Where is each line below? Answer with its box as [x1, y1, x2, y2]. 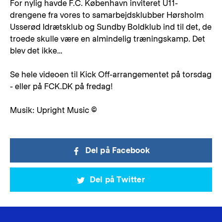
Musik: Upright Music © [10, 106, 97, 115]
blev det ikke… [10, 46, 62, 55]
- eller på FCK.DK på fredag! [10, 82, 113, 91]
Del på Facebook [85, 146, 150, 155]
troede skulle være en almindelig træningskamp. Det [10, 34, 205, 44]
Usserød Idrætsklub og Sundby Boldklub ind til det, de [10, 22, 212, 32]
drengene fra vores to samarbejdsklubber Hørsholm [10, 10, 204, 20]
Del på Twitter [90, 175, 145, 184]
